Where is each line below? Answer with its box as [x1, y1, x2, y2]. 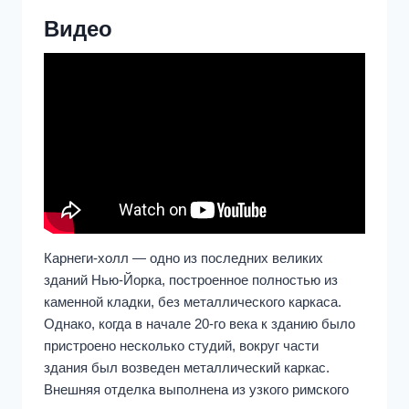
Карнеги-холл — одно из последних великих [44, 249, 323, 266]
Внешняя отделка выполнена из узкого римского [44, 381, 349, 397]
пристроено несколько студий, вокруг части [44, 337, 319, 353]
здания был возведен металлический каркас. [44, 359, 330, 375]
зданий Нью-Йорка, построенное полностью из [44, 271, 338, 288]
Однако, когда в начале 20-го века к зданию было [44, 315, 355, 331]
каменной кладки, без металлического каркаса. [44, 293, 341, 309]
